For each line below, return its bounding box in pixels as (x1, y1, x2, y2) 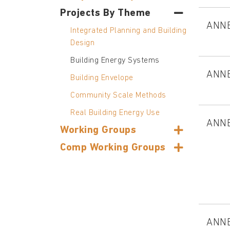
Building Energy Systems (70, 56, 160, 65)
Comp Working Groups (60, 142, 166, 153)
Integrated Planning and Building (70, 26, 186, 35)
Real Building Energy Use (70, 108, 160, 117)
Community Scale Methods (70, 91, 166, 100)
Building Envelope (70, 73, 133, 82)
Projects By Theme (60, 8, 151, 18)
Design (70, 39, 94, 47)
